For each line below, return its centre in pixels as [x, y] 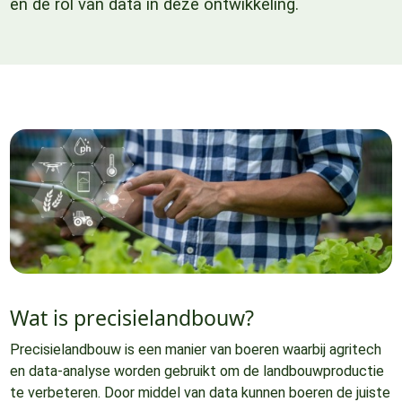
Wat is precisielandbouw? [131, 318]
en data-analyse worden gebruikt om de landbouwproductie [197, 371]
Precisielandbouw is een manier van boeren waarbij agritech [195, 350]
